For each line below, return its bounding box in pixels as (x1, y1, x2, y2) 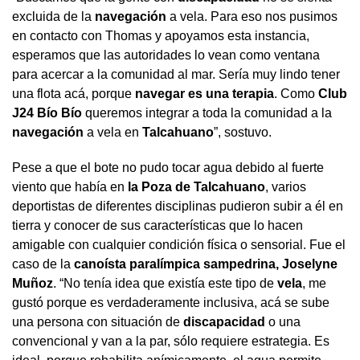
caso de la (12, 256, 74, 271)
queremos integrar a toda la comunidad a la (82, 105, 332, 120)
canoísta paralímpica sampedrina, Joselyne (74, 256, 337, 271)
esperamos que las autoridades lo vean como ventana (12, 47, 320, 62)
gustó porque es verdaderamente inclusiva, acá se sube (12, 295, 329, 309)
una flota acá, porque (12, 86, 135, 100)
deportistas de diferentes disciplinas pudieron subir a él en (12, 198, 343, 213)
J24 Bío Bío (12, 105, 82, 120)
